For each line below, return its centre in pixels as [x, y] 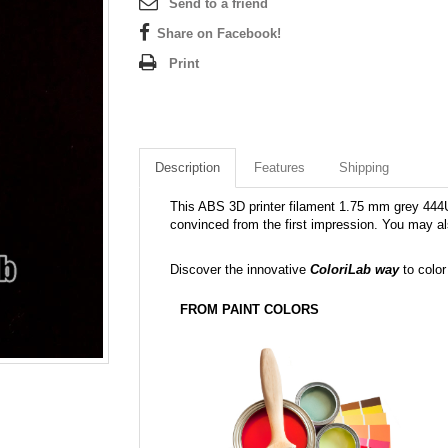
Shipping [364, 167]
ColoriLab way [354, 269]
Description [187, 167]
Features [279, 167]
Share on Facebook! [219, 33]
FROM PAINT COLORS [249, 309]
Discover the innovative [240, 269]
